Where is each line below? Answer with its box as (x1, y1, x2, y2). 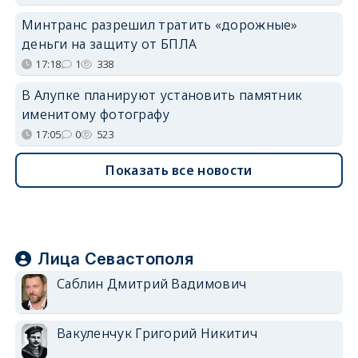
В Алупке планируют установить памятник (21, 86, 303, 104)
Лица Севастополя (38, 249, 194, 268)
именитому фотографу (21, 105, 170, 123)
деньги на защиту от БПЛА (21, 34, 197, 53)
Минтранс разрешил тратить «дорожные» (21, 15, 298, 34)
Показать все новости (105, 161, 253, 179)
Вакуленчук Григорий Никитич (56, 324, 258, 342)
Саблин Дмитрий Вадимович (56, 274, 247, 292)
